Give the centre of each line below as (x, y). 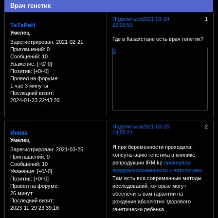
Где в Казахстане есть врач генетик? (158, 39)
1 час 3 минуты (29, 86)
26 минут (21, 193)
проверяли (177, 162)
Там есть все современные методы (157, 178)
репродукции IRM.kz (138, 162)
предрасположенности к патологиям (157, 170)
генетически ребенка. (139, 209)
